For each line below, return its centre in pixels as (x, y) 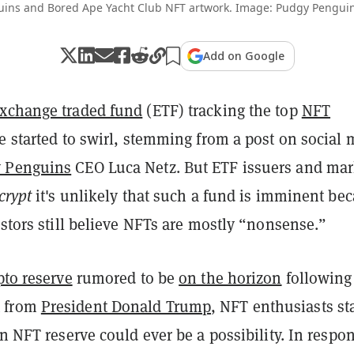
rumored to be (126, 278)
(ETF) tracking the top (222, 110)
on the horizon (230, 278)
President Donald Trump (126, 306)
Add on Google (244, 55)
